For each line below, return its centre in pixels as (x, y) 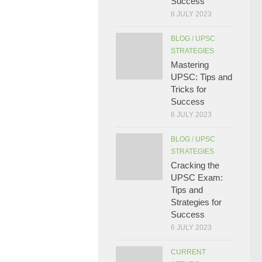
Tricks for (189, 89)
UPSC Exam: (197, 177)
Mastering (190, 65)
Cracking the (195, 165)
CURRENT (188, 252)
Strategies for (196, 202)
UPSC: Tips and (201, 77)
